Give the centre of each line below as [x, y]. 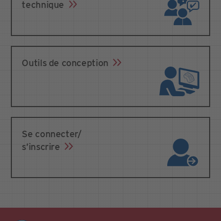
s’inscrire [42, 147]
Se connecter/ [52, 134]
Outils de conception [66, 63]
